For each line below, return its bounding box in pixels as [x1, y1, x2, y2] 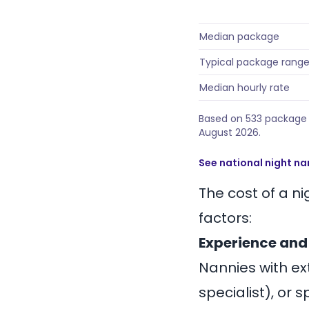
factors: [199, 208, 252, 228]
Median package [199, 30, 279, 43]
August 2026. [199, 126, 261, 139]
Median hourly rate [199, 81, 290, 94]
